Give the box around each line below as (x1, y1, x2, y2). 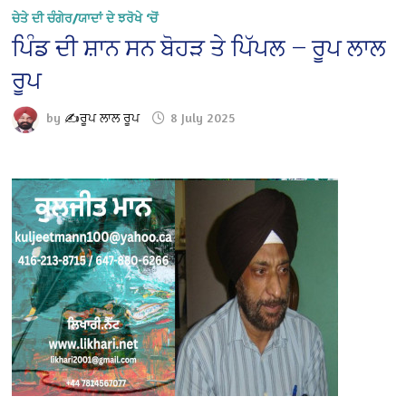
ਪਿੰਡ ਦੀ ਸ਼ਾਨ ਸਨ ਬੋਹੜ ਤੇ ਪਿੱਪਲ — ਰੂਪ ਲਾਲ (12, 34, 387, 62)
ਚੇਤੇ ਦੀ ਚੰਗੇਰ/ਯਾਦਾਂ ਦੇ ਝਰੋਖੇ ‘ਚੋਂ (12, 9, 159, 25)
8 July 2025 (170, 110, 236, 126)
